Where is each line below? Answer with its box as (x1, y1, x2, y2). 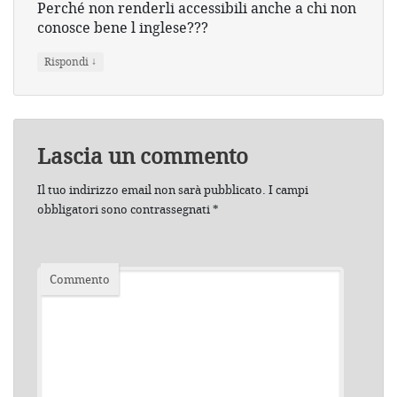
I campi (266, 182, 308, 198)
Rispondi (44, 54, 91, 70)
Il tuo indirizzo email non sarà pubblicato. (37, 182, 266, 198)
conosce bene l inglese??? (37, 18, 208, 38)
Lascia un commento (37, 142, 248, 171)
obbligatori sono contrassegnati (37, 201, 213, 218)
